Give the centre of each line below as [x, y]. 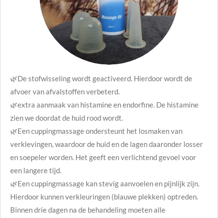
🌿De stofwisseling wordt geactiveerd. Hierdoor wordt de [101, 78]
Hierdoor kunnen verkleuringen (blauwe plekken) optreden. [104, 197]
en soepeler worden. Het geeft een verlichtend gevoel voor [103, 157]
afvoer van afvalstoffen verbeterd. [65, 91]
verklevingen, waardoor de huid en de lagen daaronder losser [107, 144]
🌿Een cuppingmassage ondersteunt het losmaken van [96, 131]
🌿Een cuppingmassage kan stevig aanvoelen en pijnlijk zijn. [105, 183]
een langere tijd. [36, 170]
